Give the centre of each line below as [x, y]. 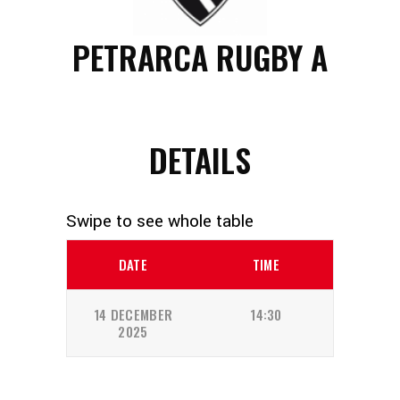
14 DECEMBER [133, 314]
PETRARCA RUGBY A [200, 57]
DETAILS [200, 159]
